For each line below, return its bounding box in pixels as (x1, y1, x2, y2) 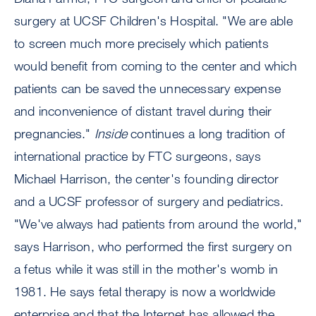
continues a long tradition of (127, 126, 286, 142)
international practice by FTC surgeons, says (14, 148, 261, 164)
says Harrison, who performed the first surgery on (14, 238, 292, 255)
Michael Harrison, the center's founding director (14, 171, 279, 187)
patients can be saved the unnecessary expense (14, 80, 281, 97)
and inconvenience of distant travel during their (14, 103, 272, 119)
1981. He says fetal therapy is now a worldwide (14, 284, 276, 300)
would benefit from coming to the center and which (14, 58, 297, 74)
